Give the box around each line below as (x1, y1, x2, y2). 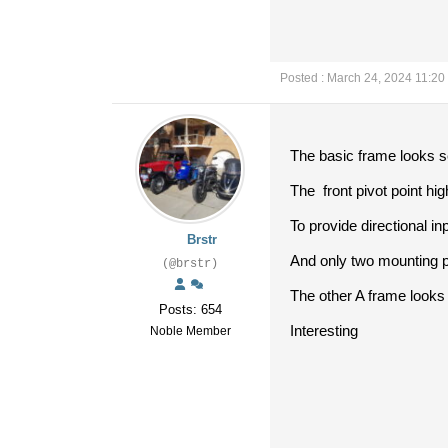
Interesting (290, 322, 362, 339)
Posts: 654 (158, 302, 222, 317)
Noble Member (149, 324, 231, 338)
